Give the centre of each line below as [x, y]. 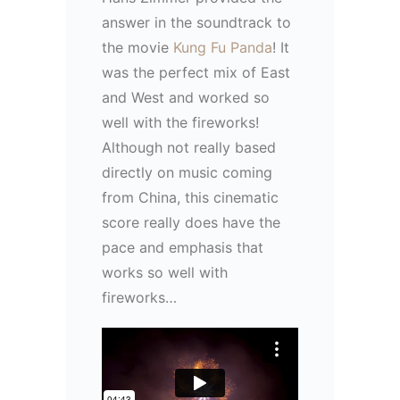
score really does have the [191, 222]
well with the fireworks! [180, 122]
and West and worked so [186, 97]
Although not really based [189, 147]
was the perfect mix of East [196, 72]
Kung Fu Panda [223, 47]
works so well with [165, 272]
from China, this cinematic [190, 197]
